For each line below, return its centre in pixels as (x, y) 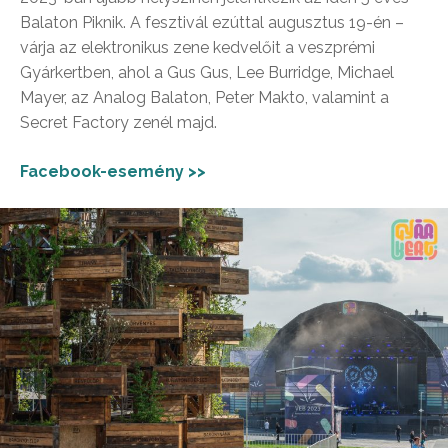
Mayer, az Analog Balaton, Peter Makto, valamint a (204, 98)
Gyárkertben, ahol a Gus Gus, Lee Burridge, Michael (207, 73)
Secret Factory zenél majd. (118, 123)
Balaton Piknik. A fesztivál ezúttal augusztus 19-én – (212, 23)
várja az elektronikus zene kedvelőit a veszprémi (197, 48)
